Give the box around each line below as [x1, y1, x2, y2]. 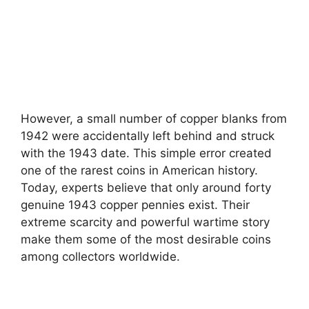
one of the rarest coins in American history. [21, 163, 258, 178]
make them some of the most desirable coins [21, 232, 271, 247]
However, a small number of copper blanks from [21, 112, 287, 126]
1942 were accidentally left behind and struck [21, 129, 275, 143]
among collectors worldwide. [21, 250, 180, 264]
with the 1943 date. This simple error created [21, 146, 272, 161]
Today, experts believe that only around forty [21, 181, 271, 195]
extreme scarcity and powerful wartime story [21, 215, 270, 230]
